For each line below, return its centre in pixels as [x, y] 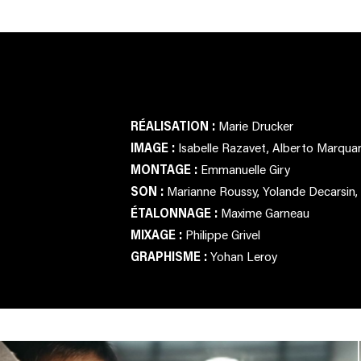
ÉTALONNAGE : [176, 212]
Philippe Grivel [223, 234]
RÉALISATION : [174, 125]
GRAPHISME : [170, 256]
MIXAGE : [158, 234]
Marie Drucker [256, 125]
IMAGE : [154, 147]
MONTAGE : [166, 169]
